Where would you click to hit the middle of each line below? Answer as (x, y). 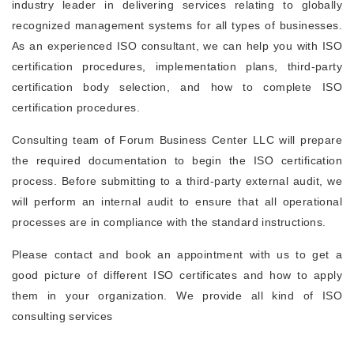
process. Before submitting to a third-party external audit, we (177, 181)
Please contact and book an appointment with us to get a (177, 254)
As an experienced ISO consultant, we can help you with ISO (177, 46)
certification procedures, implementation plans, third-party (177, 66)
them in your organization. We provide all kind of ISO (177, 296)
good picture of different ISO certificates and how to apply (177, 275)
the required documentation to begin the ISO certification (177, 160)
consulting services (62, 316)
